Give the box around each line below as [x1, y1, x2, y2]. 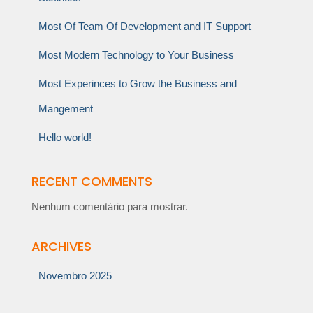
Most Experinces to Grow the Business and [38, 78, 237, 89]
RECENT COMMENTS [31, 173, 152, 190]
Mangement [38, 103, 93, 115]
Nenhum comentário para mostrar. [31, 201, 188, 212]
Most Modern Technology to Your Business [38, 49, 234, 61]
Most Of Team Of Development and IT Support [38, 20, 251, 32]
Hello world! [38, 131, 92, 143]
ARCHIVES [31, 238, 92, 255]
